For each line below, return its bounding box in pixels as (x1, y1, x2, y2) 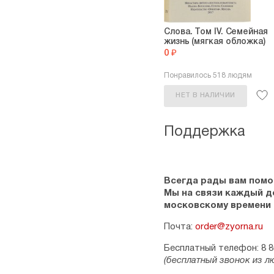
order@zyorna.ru (195, 223, 263, 231)
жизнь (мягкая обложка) (164, 38, 265, 46)
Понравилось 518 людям (164, 72, 252, 79)
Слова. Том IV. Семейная (164, 28, 268, 36)
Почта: (164, 223, 195, 231)
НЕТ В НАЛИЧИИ (176, 92, 235, 98)
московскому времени (164, 201, 271, 210)
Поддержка (164, 125, 245, 139)
